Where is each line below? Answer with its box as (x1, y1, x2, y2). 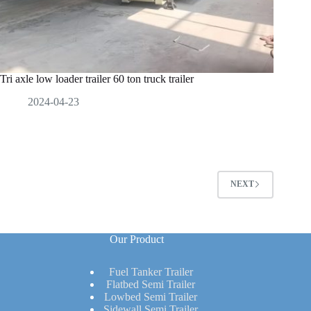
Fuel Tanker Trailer (108, 266, 193, 278)
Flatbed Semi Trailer (106, 278, 196, 291)
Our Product (110, 233, 165, 245)
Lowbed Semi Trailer (104, 291, 198, 303)
